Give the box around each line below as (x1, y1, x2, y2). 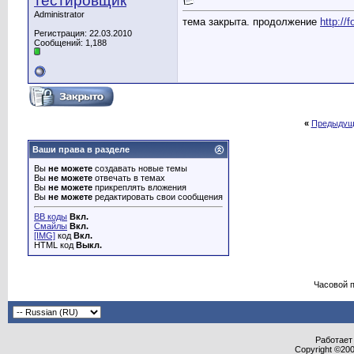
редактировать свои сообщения (92, 192, 223, 201)
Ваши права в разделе (32, 145, 130, 154)
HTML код (34, 240, 76, 250)
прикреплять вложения (92, 183, 186, 192)
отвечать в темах (92, 173, 165, 183)
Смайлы (34, 221, 67, 231)
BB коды (34, 212, 67, 221)
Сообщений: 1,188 (34, 38, 107, 47)
